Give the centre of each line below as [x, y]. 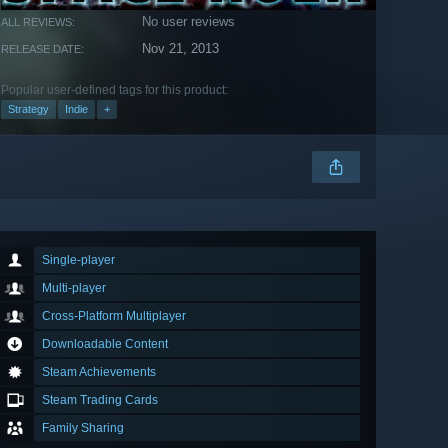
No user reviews [189, 22]
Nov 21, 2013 [181, 49]
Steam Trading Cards [100, 400]
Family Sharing [83, 428]
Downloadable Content [105, 344]
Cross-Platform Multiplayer [114, 316]
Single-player [78, 260]
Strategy [28, 109]
